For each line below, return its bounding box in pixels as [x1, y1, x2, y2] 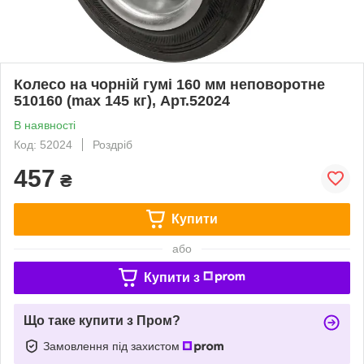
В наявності [14, 118, 76, 132]
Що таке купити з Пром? [24, 313, 180, 327]
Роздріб [93, 137, 132, 151]
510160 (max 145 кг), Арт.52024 [14, 92, 230, 109]
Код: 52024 [14, 137, 72, 151]
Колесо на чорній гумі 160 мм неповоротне [14, 76, 325, 93]
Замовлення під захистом [43, 339, 183, 353]
